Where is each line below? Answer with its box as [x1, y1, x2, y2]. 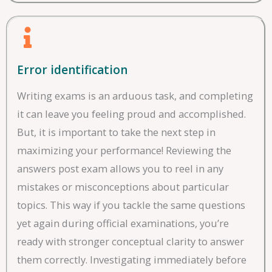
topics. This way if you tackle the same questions [17, 198, 245, 212]
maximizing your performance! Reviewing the [17, 143, 231, 158]
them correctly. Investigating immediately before [17, 253, 246, 267]
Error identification [17, 62, 127, 78]
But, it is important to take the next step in [17, 125, 216, 140]
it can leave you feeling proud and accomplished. [17, 107, 246, 121]
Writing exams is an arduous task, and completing [17, 89, 253, 103]
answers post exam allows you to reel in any [17, 161, 223, 176]
